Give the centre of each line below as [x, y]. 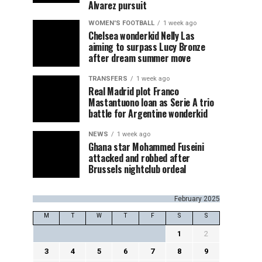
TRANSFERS [108, 78]
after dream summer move [139, 58]
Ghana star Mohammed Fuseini [146, 146]
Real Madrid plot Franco [134, 91]
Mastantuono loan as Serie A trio [151, 102]
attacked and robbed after [139, 158]
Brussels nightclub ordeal [137, 169]
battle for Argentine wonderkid [148, 113]
